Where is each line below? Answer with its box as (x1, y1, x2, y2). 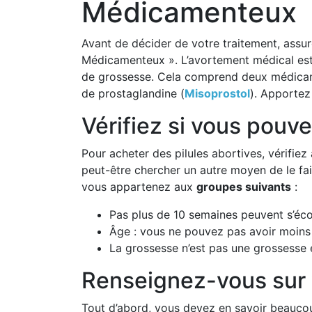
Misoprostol (185, 86, 250, 100)
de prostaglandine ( (81, 86, 185, 100)
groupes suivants (196, 179, 291, 194)
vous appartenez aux (81, 179, 196, 194)
